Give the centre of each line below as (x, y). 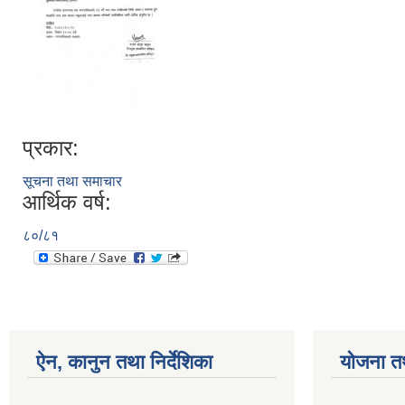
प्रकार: (51, 148)
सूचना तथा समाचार (72, 182)
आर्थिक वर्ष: (67, 202)
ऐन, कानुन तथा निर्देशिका (124, 363)
